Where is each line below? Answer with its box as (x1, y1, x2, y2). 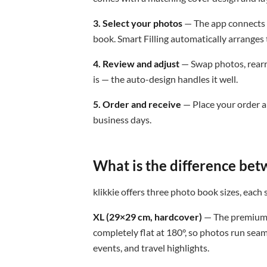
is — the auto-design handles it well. (93, 73, 238, 85)
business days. (93, 113, 151, 125)
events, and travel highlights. (93, 241, 209, 253)
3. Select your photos (93, 17, 182, 29)
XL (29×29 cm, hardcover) (93, 210, 202, 222)
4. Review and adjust (93, 57, 179, 69)
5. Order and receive (93, 98, 181, 110)
